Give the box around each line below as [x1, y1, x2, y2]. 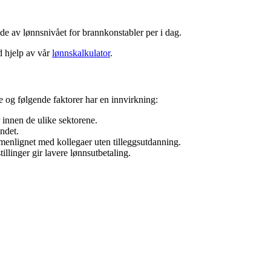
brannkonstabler [82, 27, 143, 38]
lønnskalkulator [52, 47, 110, 58]
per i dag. [143, 27, 181, 38]
